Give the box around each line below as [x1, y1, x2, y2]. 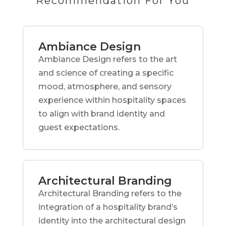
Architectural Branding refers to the [38, 188, 182, 198]
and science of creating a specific [38, 68, 174, 78]
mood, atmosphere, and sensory [38, 81, 172, 91]
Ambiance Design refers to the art [38, 54, 177, 64]
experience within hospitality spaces [38, 95, 186, 105]
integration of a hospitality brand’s [38, 202, 178, 212]
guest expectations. [38, 122, 120, 132]
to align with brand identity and [38, 108, 165, 119]
